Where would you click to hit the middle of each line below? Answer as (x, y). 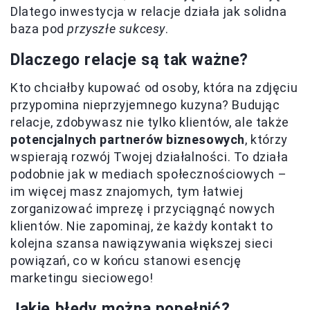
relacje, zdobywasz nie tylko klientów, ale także (150, 122)
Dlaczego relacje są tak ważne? (129, 60)
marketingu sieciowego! (82, 278)
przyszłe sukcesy (117, 29)
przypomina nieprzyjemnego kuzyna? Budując (145, 105)
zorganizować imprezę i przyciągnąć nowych (143, 209)
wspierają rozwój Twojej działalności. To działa (149, 157)
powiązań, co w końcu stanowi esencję (126, 261)
